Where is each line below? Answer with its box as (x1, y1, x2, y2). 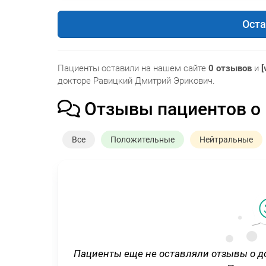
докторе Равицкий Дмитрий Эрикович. (58, 75, 215, 86)
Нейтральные (199, 135, 254, 145)
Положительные (110, 135, 175, 145)
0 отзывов (208, 62, 252, 74)
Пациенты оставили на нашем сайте (58, 62, 208, 74)
